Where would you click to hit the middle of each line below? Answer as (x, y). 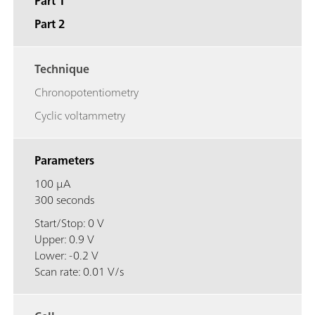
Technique (62, 69)
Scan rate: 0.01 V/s (81, 271)
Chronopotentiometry (86, 92)
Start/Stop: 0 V (69, 223)
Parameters (64, 160)
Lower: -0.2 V (66, 255)
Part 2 (50, 24)
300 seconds (64, 199)
